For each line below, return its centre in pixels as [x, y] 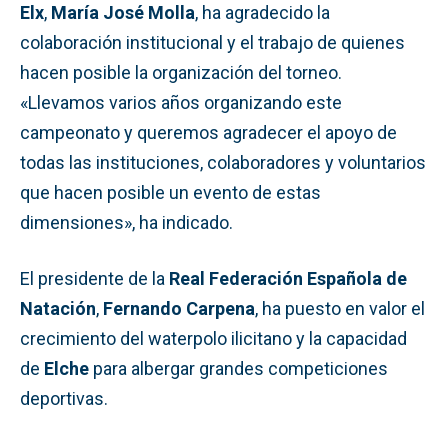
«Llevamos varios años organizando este [181, 102]
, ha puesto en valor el [340, 308]
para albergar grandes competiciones [238, 368]
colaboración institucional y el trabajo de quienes [212, 42]
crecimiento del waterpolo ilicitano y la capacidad [213, 338]
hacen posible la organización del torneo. [181, 72]
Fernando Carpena [179, 308]
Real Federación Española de [288, 278]
